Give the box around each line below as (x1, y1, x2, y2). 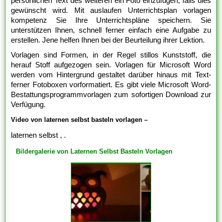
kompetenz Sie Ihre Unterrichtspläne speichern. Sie (11, 16, 211, 25)
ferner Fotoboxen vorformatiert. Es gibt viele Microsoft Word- (11, 80, 211, 89)
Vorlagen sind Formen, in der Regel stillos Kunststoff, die (11, 51, 211, 59)
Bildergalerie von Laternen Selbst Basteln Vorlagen (16, 148, 173, 156)
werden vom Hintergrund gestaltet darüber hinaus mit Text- (11, 70, 211, 79)
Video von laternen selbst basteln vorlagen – (11, 116, 148, 124)
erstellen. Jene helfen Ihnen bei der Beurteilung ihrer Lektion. (11, 36, 205, 45)
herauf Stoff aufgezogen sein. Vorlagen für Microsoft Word (11, 60, 211, 69)
